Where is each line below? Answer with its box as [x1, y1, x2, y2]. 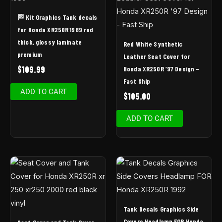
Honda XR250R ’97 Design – [123, 64, 200, 73]
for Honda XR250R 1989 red [17, 25, 94, 34]
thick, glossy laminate [17, 37, 82, 46]
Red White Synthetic [123, 39, 183, 48]
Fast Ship [123, 76, 151, 85]
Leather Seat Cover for [123, 52, 190, 60]
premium [17, 50, 42, 58]
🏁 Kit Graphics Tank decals [17, 12, 98, 21]
